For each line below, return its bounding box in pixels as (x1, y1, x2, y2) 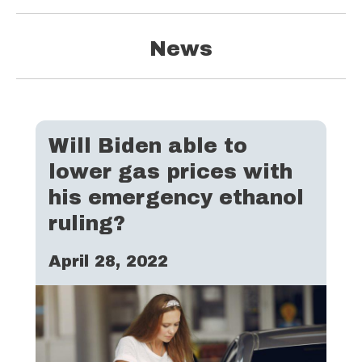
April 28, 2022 (48, 252, 168, 271)
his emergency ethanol (48, 187, 304, 209)
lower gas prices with (48, 161, 293, 183)
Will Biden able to (48, 135, 247, 158)
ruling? (48, 213, 125, 235)
